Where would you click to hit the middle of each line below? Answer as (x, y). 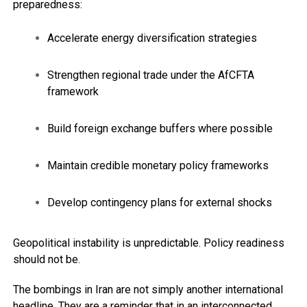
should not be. (46, 259)
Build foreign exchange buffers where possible (160, 128)
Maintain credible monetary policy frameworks (158, 165)
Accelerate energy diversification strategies (152, 38)
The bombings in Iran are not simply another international (148, 289)
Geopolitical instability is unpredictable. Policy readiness (148, 243)
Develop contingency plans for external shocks (159, 202)
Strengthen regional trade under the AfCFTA (150, 75)
